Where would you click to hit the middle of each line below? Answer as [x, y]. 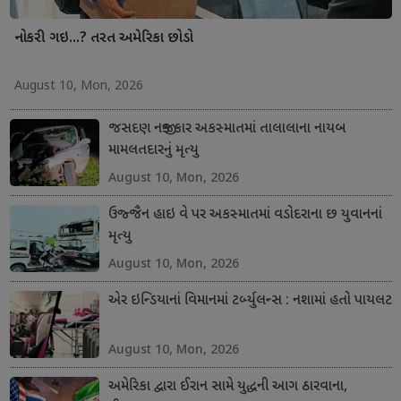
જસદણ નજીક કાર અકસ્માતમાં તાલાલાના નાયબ [226, 129]
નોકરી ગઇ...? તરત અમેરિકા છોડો [103, 38]
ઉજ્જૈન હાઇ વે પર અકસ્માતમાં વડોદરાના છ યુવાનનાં [245, 215]
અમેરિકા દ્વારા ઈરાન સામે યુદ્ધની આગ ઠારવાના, [227, 387]
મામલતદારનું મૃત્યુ [153, 150]
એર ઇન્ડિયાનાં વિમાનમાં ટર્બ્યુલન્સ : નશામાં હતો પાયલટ [250, 301]
